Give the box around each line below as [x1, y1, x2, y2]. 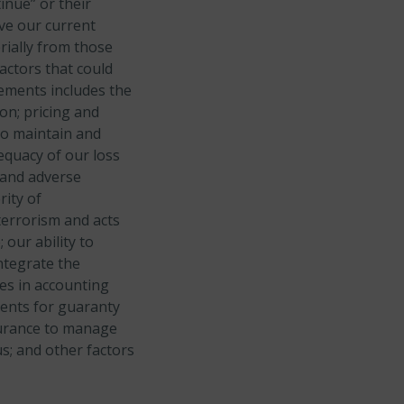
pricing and [23, 102, 99, 122]
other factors [45, 340, 134, 360]
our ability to [7, 232, 94, 252]
